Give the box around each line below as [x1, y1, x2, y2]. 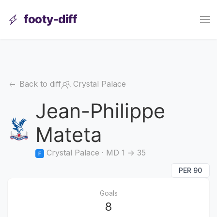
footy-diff [24, 12, 77, 26]
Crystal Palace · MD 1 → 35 [44, 148, 146, 157]
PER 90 [179, 166, 202, 174]
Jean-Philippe [35, 99, 165, 123]
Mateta [35, 123, 102, 147]
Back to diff [17, 79, 61, 89]
